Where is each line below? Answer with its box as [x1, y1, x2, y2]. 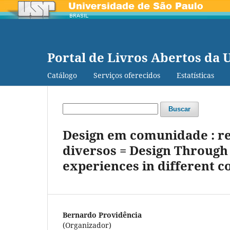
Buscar [168, 105, 190, 113]
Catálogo [47, 70, 77, 80]
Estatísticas [177, 70, 214, 80]
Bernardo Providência [63, 209, 142, 220]
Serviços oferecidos [93, 70, 160, 80]
